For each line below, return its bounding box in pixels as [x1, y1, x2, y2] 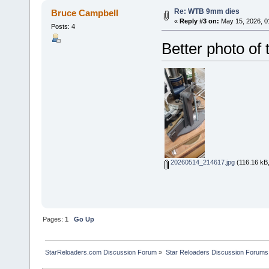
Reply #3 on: [179, 17, 219, 25]
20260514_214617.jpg [168, 158, 235, 166]
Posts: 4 [50, 22, 75, 30]
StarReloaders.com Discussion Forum [45, 248, 157, 256]
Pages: [43, 215, 65, 223]
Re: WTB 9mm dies [174, 7, 240, 16]
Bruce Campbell [51, 7, 119, 18]
